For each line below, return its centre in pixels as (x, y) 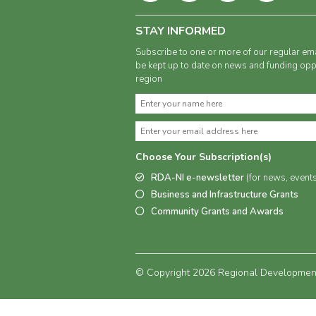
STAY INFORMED (181, 31)
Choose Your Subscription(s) (203, 157)
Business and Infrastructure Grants (225, 195)
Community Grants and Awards (217, 212)
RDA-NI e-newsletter (199, 178)
